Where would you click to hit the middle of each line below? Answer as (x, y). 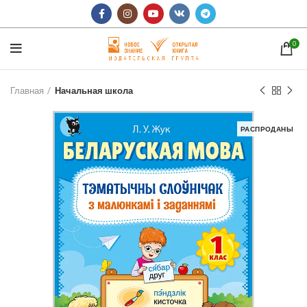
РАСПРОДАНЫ (267, 129)
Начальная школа (94, 90)
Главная (27, 90)
